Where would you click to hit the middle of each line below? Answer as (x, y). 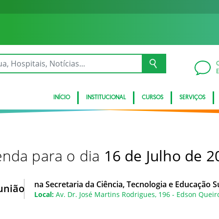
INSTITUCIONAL (106, 98)
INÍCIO (62, 98)
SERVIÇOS (192, 98)
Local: (44, 194)
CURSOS (153, 98)
